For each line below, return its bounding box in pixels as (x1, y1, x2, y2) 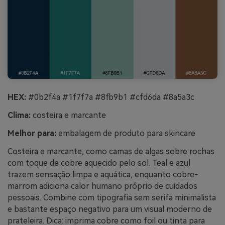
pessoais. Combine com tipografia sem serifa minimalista (8, 192, 216, 202)
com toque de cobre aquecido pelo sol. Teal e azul (8, 158, 190, 168)
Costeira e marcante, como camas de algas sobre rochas (8, 146, 214, 156)
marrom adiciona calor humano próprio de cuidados (8, 181, 197, 191)
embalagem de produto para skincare (56, 128, 195, 138)
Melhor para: (8, 128, 56, 138)
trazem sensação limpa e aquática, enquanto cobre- (8, 169, 198, 179)
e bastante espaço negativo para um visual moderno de (8, 204, 212, 214)
